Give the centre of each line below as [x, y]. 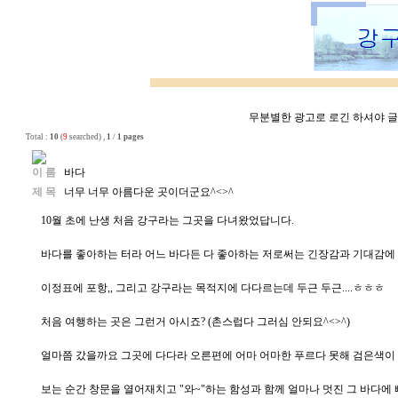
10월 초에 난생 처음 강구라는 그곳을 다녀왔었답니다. [167, 220]
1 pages [130, 137]
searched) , [87, 137]
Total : [36, 137]
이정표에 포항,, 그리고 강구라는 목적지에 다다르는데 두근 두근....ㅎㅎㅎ [212, 288]
